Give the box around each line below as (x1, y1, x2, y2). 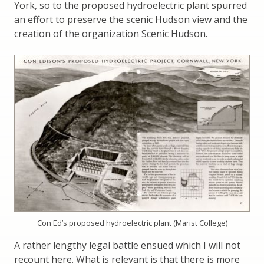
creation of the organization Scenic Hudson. (14, 27, 207, 40)
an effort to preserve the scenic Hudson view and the (14, 12, 247, 26)
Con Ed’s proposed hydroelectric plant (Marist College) (37, 217, 227, 228)
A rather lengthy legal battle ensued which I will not (14, 238, 240, 252)
